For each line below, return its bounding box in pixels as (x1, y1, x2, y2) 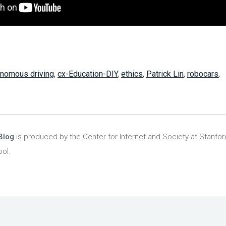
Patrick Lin (146, 69, 184, 79)
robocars (187, 69, 218, 79)
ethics (121, 69, 143, 79)
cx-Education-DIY (57, 69, 118, 79)
